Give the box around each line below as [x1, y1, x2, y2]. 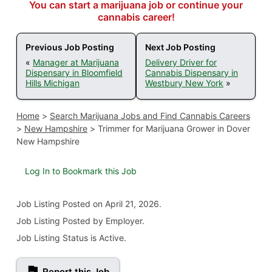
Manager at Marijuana [32, 57, 119, 68]
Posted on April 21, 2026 [62, 199, 159, 209]
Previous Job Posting [25, 42, 114, 53]
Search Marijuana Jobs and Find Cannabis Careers [49, 110, 250, 121]
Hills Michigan [25, 78, 80, 89]
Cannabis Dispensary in [145, 67, 238, 78]
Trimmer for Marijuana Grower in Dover [97, 123, 250, 134]
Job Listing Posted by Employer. [16, 216, 144, 226]
